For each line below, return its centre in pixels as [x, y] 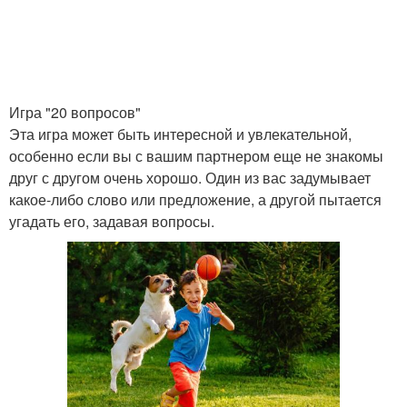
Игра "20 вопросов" [75, 112]
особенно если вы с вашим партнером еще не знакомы [196, 156]
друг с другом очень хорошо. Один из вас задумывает [190, 178]
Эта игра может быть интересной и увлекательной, [180, 134]
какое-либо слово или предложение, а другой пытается [195, 199]
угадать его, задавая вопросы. [112, 221]
